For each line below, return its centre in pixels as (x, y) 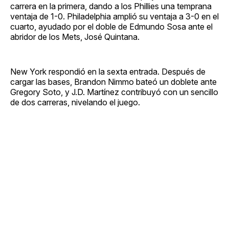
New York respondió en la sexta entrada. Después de (108, 71)
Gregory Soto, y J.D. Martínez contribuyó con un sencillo (114, 92)
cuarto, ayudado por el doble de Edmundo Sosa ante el (111, 26)
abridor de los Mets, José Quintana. (75, 37)
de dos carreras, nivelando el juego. (75, 102)
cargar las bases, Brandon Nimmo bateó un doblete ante (113, 82)
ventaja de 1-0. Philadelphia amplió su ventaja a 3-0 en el (114, 16)
